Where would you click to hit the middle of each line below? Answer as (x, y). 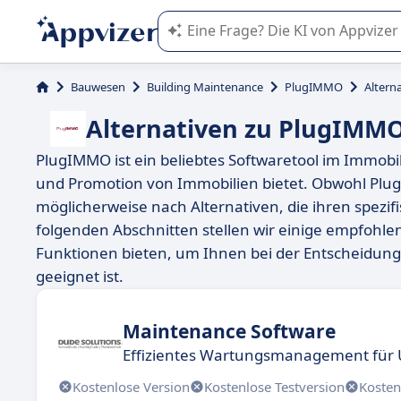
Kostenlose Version (131, 386)
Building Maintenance (205, 87)
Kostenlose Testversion (274, 386)
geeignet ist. (80, 276)
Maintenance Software (229, 331)
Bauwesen (98, 87)
